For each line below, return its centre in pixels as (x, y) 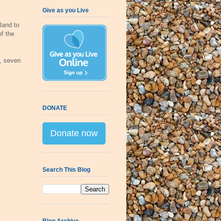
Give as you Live (66, 10)
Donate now (74, 133)
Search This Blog (66, 169)
